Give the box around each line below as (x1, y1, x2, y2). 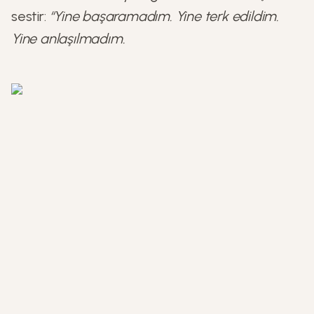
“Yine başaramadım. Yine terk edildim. (49, 8, 280, 25)
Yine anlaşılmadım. (11, 30, 125, 47)
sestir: (11, 8, 50, 25)
